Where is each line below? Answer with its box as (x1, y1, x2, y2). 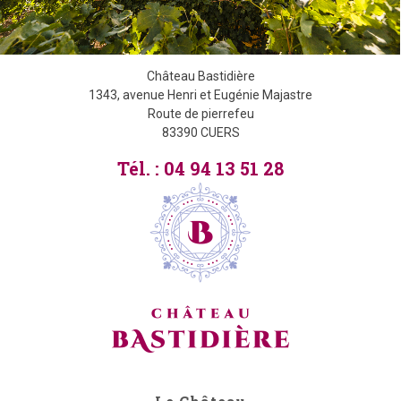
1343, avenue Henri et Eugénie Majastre (89, 87, 312, 102)
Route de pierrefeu (147, 106, 254, 121)
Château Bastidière (146, 68, 255, 83)
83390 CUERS (161, 124, 240, 140)
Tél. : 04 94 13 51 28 (117, 156, 284, 180)
